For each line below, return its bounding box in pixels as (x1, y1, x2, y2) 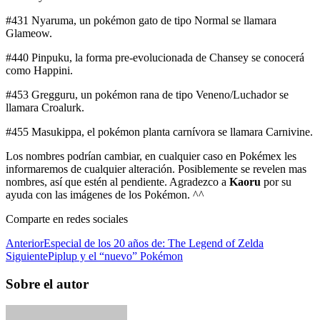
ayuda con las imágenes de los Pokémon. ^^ (6, 188, 204, 201)
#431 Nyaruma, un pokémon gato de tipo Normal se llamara (6, 14, 276, 26)
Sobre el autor (6, 276, 89, 291)
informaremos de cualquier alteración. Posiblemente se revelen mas (6, 162, 306, 175)
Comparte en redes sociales (6, 212, 128, 225)
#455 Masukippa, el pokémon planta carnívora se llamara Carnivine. (6, 125, 313, 138)
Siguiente (6, 249, 48, 262)
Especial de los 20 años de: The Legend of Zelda (44, 236, 264, 249)
